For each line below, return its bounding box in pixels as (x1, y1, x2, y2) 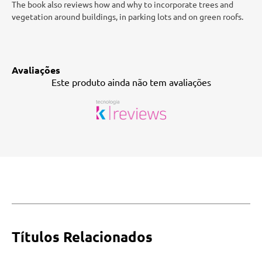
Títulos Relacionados (12, 227, 153, 246)
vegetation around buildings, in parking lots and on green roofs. (12, 11, 243, 22)
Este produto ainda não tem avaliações (51, 76, 211, 88)
